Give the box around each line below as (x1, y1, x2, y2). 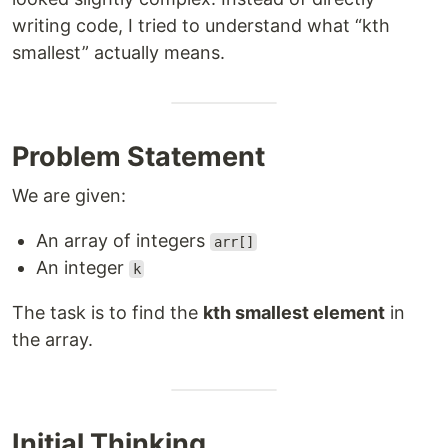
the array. (12, 329, 93, 350)
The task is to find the (12, 302, 203, 323)
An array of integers (36, 230, 210, 251)
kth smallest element (203, 302, 385, 323)
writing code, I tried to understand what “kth (12, 15, 390, 36)
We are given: (12, 185, 126, 206)
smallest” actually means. (12, 42, 225, 63)
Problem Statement (12, 140, 265, 173)
